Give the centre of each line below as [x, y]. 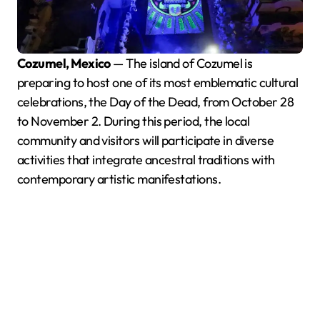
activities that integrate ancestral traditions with [146, 159]
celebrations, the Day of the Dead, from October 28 [155, 101]
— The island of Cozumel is [181, 63]
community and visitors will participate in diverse [145, 140]
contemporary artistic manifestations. [119, 179]
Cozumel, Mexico [68, 63]
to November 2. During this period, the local [134, 121]
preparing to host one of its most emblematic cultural [158, 82]
